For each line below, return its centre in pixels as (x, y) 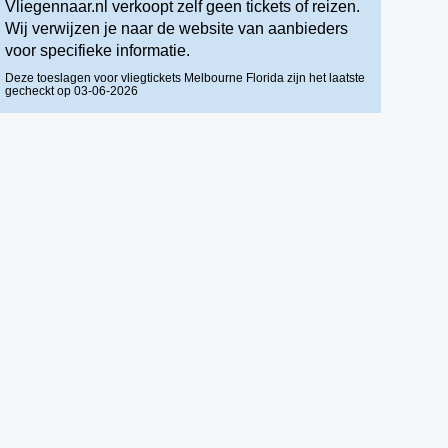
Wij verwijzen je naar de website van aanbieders (177, 28)
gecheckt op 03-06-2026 (72, 91)
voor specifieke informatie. (98, 50)
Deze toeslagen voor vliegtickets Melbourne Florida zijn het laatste (185, 78)
